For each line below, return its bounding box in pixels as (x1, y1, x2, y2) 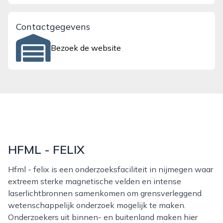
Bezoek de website (51, 43, 121, 53)
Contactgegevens (16, 21, 90, 32)
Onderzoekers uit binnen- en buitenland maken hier (8, 212, 198, 222)
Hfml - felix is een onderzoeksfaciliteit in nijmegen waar (8, 164, 14, 174)
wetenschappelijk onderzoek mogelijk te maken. (8, 200, 186, 210)
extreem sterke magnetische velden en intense (8, 176, 181, 186)
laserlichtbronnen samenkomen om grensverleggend (8, 188, 202, 198)
